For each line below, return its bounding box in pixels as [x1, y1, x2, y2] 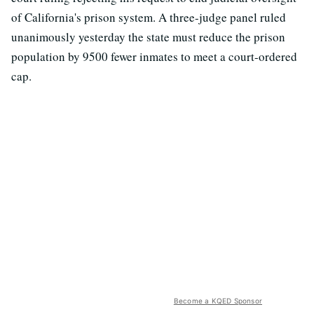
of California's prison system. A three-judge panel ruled [11, 9, 286, 26]
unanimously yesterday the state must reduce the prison [11, 29, 285, 46]
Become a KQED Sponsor [173, 296, 262, 306]
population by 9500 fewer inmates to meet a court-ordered [11, 48, 297, 65]
